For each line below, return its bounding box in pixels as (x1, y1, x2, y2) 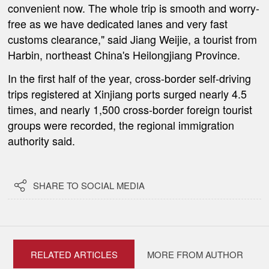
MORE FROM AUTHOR (147, 248, 243, 261)
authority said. (8, 133, 79, 149)
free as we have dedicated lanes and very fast (8, 16, 228, 32)
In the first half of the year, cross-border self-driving (8, 70, 252, 86)
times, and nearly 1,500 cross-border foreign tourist (8, 101, 253, 118)
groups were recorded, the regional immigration (8, 117, 235, 133)
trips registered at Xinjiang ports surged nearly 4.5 (8, 86, 247, 102)
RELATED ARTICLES (30, 248, 118, 261)
